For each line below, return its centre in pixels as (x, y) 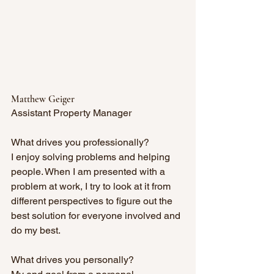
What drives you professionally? (80, 143)
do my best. (36, 231)
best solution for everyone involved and (97, 216)
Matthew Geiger (43, 99)
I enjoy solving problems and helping (92, 157)
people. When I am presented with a (89, 172)
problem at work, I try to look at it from (92, 187)
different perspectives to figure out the (93, 201)
